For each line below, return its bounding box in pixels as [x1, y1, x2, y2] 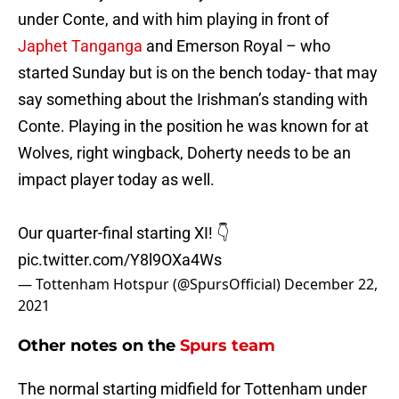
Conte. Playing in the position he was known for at [18, 117, 369, 136]
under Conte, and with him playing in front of [18, 10, 329, 29]
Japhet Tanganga [18, 37, 142, 56]
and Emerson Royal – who [142, 37, 330, 56]
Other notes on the [18, 327, 180, 347]
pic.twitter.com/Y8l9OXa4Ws [18, 241, 222, 261]
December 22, [284, 265, 378, 286]
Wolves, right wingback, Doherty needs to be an [18, 143, 351, 163]
